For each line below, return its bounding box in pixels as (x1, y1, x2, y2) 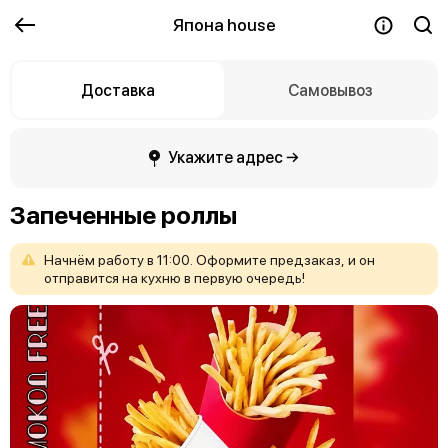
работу (98, 252, 144, 268)
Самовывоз (287, 80, 373, 100)
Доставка (81, 80, 155, 100)
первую (194, 270, 243, 286)
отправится (44, 270, 119, 286)
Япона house (172, 15, 276, 35)
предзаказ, (270, 252, 345, 268)
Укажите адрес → (168, 148, 299, 167)
